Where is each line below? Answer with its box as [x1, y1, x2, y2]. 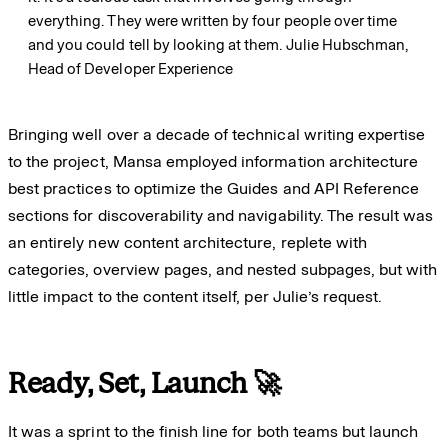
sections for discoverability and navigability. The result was [8, 205, 434, 225]
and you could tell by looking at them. [28, 35, 286, 54]
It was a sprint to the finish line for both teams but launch [8, 421, 419, 441]
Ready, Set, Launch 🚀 [8, 366, 281, 400]
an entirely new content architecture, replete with [8, 232, 367, 252]
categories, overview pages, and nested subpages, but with [8, 259, 438, 279]
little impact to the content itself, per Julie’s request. [8, 286, 383, 306]
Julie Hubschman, [285, 35, 409, 54]
